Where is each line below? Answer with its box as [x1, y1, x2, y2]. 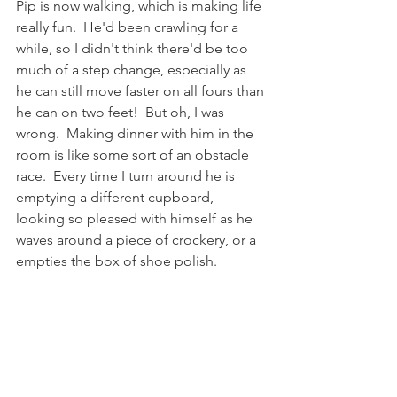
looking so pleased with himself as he [16, 209, 256, 227]
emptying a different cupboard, [16, 188, 217, 206]
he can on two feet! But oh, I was [16, 103, 228, 121]
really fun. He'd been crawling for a [16, 18, 242, 35]
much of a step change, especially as [16, 60, 250, 78]
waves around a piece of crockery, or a [16, 230, 260, 248]
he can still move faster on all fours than [16, 82, 268, 99]
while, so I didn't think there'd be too [16, 39, 252, 57]
